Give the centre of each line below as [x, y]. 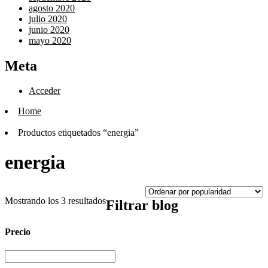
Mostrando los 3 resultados [55, 201]
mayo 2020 [50, 40]
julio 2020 [48, 19]
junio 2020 [49, 29]
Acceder [45, 91]
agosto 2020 [52, 8]
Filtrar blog [142, 205]
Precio [18, 232]
